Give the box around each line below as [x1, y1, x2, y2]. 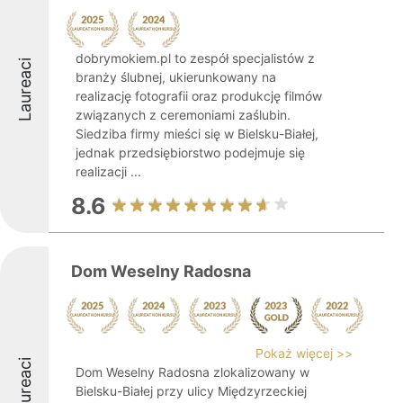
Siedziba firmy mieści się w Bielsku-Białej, [76, 126, 318, 141]
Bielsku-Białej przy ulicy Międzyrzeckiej [76, 383, 307, 399]
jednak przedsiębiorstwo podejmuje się [76, 145, 305, 160]
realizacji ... [76, 164, 141, 179]
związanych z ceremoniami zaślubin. [76, 107, 291, 122]
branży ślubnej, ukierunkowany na [76, 69, 276, 85]
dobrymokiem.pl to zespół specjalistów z [76, 50, 315, 66]
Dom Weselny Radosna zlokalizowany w [76, 364, 309, 380]
